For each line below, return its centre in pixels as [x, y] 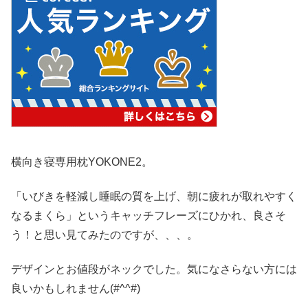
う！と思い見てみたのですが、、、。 [104, 235]
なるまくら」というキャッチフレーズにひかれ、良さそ [148, 216]
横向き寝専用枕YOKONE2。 [82, 162]
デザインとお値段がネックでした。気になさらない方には [154, 269]
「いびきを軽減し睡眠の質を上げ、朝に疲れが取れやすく [154, 197]
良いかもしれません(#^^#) [76, 289]
